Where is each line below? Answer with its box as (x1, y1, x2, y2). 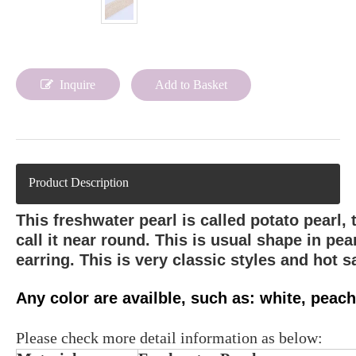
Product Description (29, 176, 129, 189)
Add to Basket (155, 78, 227, 91)
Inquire (60, 78, 95, 91)
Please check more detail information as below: (16, 329, 323, 346)
